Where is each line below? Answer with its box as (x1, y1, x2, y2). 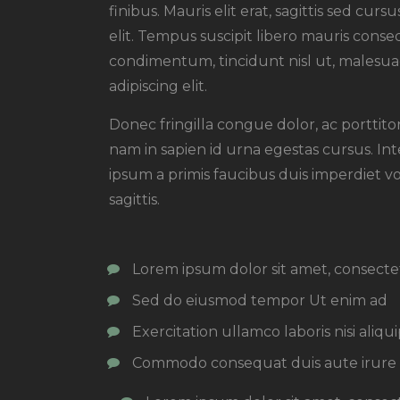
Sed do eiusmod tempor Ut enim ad (131, 292, 387, 310)
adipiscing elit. (109, 77, 207, 95)
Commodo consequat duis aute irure (131, 354, 396, 372)
